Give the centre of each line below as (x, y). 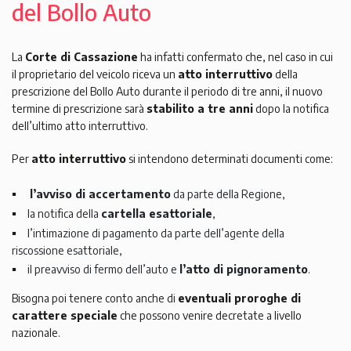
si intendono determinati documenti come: (230, 158)
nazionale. (36, 332)
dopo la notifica (291, 108)
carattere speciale (65, 315)
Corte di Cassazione (81, 56)
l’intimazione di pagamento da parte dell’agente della (156, 233)
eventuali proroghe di (239, 298)
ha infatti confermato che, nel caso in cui (235, 56)
